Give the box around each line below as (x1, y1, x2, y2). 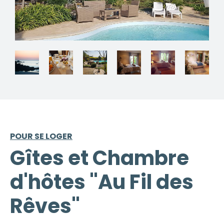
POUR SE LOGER (10, 130, 72, 142)
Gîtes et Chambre (10, 143, 189, 172)
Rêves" (10, 191, 80, 220)
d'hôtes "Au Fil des (10, 167, 193, 196)
